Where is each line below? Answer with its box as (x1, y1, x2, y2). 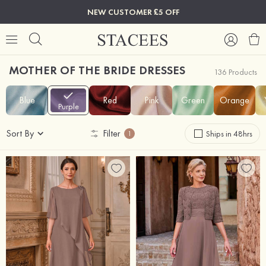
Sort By (6, 127, 34, 140)
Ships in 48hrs (206, 128, 252, 139)
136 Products (214, 66, 257, 77)
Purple (58, 101, 79, 112)
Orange (220, 94, 249, 106)
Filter (103, 127, 121, 140)
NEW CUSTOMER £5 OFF (87, 7, 179, 17)
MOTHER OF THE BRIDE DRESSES (9, 62, 185, 78)
